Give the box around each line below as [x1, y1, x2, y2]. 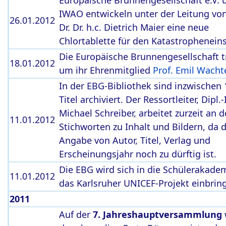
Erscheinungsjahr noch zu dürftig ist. [59, 148, 216, 160]
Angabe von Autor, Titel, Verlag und [59, 134, 210, 146]
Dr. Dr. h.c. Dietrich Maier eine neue [59, 21, 209, 33]
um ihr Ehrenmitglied [59, 64, 153, 76]
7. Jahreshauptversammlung [93, 208, 222, 220]
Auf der [59, 208, 93, 220]
